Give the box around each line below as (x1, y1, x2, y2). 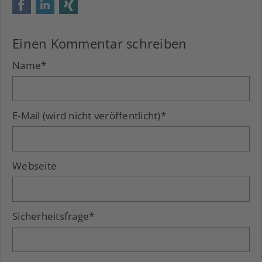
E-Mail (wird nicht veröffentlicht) (12, 109, 161, 123)
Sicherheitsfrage (12, 209, 89, 223)
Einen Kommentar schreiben (12, 35, 187, 53)
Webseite (12, 159, 57, 173)
